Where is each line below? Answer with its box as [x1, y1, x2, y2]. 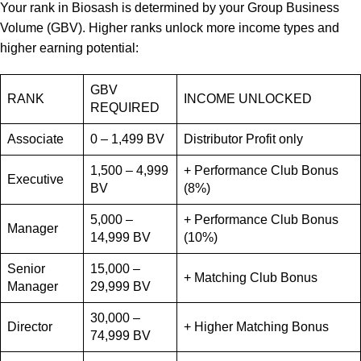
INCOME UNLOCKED [184, 92, 312, 106]
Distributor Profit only [184, 132, 303, 146]
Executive [7, 172, 64, 186]
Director [7, 320, 52, 334]
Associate [7, 132, 64, 146]
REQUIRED [90, 101, 160, 114]
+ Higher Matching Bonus [184, 320, 329, 334]
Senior [7, 262, 45, 276]
